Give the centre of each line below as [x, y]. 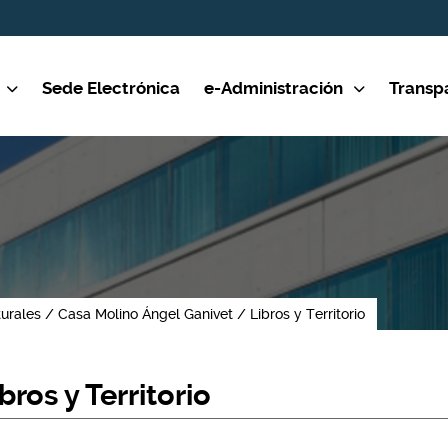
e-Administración [273, 88]
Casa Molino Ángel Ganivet [145, 314]
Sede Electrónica [111, 88]
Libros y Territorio [307, 314]
